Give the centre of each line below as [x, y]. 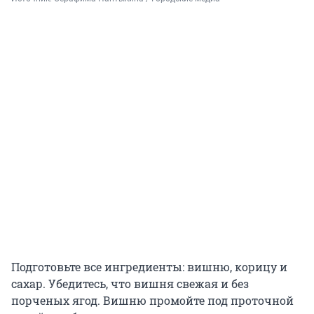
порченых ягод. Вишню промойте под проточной [152, 301]
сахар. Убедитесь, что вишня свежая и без [130, 284]
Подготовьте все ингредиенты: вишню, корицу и [149, 267]
